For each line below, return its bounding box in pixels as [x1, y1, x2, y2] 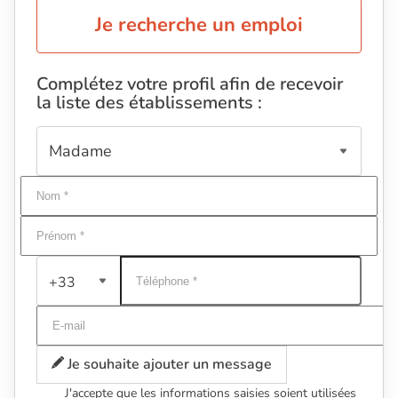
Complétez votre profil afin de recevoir [36, 72, 343, 97]
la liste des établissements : [36, 91, 262, 115]
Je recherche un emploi [95, 12, 303, 39]
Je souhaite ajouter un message [64, 354, 272, 375]
